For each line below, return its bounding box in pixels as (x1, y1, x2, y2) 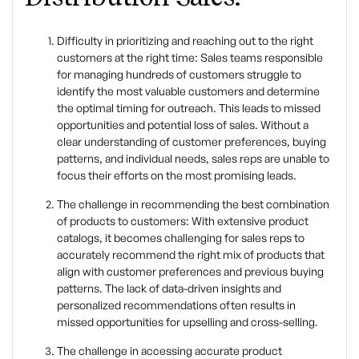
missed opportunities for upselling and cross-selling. (57, 314, 318, 329)
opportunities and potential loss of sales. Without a (57, 117, 309, 131)
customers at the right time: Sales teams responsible (57, 50, 323, 64)
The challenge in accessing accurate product (57, 343, 282, 357)
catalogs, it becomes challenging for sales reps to (57, 230, 305, 244)
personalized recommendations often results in (57, 297, 296, 312)
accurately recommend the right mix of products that (57, 247, 325, 261)
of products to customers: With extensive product (57, 213, 309, 228)
